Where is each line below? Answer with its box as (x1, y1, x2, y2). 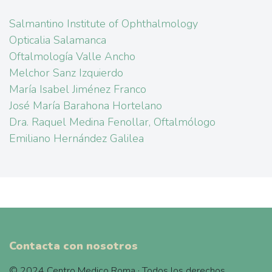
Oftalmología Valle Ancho (9, 49, 135, 64)
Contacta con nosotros (9, 239, 138, 253)
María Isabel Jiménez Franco (9, 82, 146, 97)
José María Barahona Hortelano (9, 98, 162, 113)
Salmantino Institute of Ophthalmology (9, 16, 198, 31)
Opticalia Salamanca (9, 33, 106, 47)
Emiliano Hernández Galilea (9, 131, 144, 146)
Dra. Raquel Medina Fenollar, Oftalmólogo (9, 115, 216, 129)
